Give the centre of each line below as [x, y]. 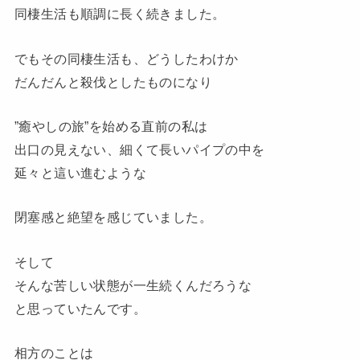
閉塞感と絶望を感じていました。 [113, 217]
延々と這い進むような [80, 173]
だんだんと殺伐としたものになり [113, 82]
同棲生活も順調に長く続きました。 [120, 14]
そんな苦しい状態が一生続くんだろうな [133, 285]
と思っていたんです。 [80, 308]
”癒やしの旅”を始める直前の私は [111, 127]
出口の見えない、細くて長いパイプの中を [139, 150]
